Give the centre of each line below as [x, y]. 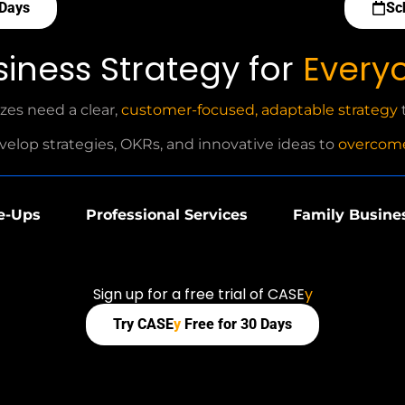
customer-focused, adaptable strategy [259, 110]
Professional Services [166, 215]
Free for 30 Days [236, 324]
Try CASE [143, 324]
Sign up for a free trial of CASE [198, 294]
